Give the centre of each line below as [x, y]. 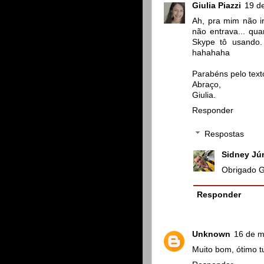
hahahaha [211, 53]
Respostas [224, 134]
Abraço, [207, 85]
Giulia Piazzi [217, 6]
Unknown [211, 235]
